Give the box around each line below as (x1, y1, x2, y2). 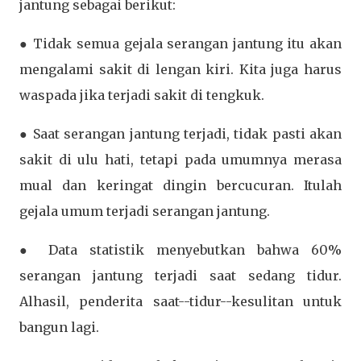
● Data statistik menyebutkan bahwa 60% (19, 242, 342, 259)
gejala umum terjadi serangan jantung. (19, 203, 270, 220)
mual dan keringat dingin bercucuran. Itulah (19, 177, 342, 194)
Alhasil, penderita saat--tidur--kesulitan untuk (19, 293, 342, 310)
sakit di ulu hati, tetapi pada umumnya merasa (19, 151, 342, 168)
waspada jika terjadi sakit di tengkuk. (19, 87, 264, 104)
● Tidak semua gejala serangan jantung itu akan (19, 35, 342, 52)
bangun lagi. (19, 319, 99, 336)
